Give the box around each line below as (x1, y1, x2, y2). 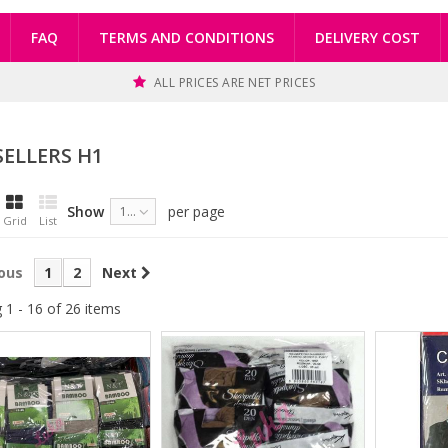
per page (167, 201, 225, 221)
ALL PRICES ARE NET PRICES (153, 73, 316, 91)
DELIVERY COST (315, 27, 420, 47)
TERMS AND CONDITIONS (99, 27, 274, 47)
